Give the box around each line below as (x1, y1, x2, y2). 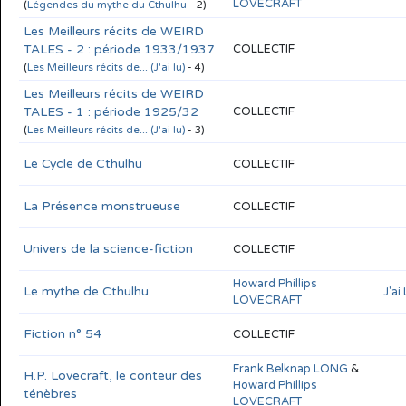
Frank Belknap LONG (233, 361, 348, 376)
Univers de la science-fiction (24, 240, 193, 256)
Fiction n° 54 (24, 325, 101, 342)
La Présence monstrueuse (24, 198, 180, 214)
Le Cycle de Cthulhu (24, 155, 142, 171)
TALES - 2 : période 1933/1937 (24, 41, 215, 57)
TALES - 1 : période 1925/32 (24, 103, 198, 120)
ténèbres (24, 385, 77, 401)
